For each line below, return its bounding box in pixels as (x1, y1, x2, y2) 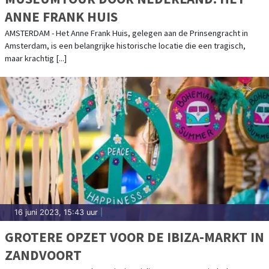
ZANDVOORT (5, 246, 82, 264)
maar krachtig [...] (5, 52, 67, 64)
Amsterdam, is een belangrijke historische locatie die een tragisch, (5, 40, 246, 51)
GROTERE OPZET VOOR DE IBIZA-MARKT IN (5, 228, 264, 246)
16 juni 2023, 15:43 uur (14, 207, 98, 217)
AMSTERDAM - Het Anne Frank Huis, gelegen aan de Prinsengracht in (5, 27, 248, 38)
